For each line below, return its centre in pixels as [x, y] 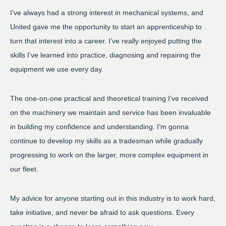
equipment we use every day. [57, 69]
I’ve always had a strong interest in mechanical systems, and [107, 13]
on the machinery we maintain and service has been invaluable [110, 112]
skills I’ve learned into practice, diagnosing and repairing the [105, 55]
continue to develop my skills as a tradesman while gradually [106, 141]
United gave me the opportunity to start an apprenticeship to [106, 27]
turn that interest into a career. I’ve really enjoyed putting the [106, 41]
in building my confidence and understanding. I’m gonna [99, 127]
